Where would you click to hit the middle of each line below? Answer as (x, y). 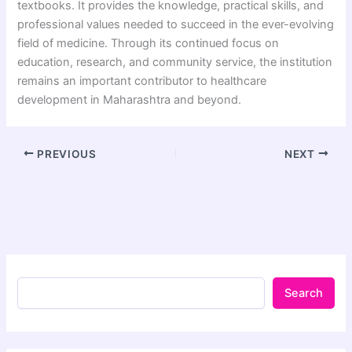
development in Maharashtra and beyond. (130, 100)
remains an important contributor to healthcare (142, 81)
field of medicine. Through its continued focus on (148, 44)
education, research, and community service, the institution (175, 62)
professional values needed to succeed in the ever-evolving (176, 25)
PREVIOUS (65, 154)
